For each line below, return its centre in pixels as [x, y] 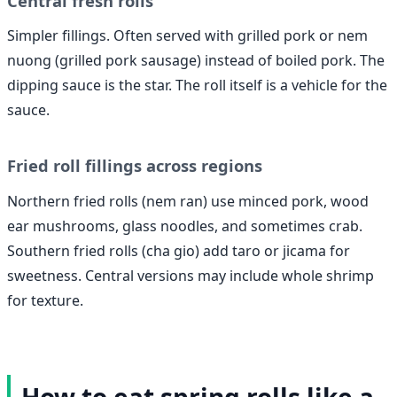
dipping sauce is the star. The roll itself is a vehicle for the [197, 86]
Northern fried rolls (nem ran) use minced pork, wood [188, 201]
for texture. [45, 300]
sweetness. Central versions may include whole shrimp [191, 275]
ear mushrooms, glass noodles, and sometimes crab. [185, 226]
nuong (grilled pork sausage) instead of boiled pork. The [196, 61]
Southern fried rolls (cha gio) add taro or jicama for [179, 250]
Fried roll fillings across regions [135, 166]
